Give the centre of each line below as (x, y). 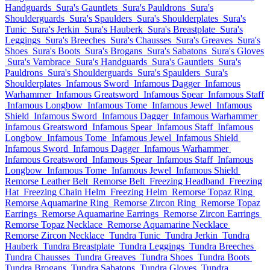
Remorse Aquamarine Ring (57, 203)
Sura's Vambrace (39, 62)
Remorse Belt (119, 181)
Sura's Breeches (75, 40)
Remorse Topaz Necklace (54, 224)
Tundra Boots (224, 257)
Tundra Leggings (152, 246)
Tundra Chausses (37, 257)
